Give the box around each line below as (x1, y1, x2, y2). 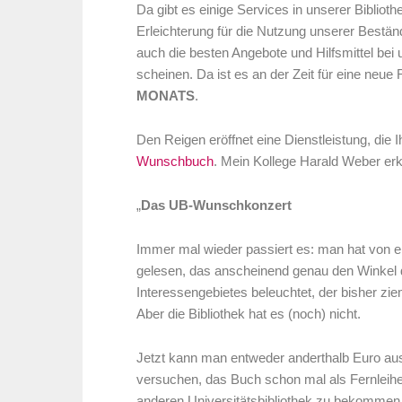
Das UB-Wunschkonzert (141, 198, 292, 214)
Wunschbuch (136, 154, 214, 170)
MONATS (136, 89, 195, 104)
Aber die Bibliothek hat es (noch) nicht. (136, 307, 361, 322)
